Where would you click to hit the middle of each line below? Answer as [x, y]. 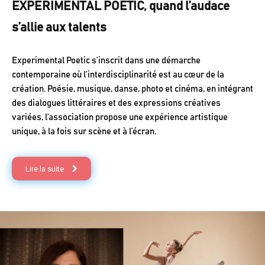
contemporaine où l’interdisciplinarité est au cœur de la [118, 75]
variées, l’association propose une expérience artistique [120, 118]
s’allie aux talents [59, 28]
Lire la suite [45, 169]
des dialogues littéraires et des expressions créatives [116, 104]
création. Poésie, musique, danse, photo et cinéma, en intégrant [132, 89]
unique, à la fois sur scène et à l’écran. [84, 132]
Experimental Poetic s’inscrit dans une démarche [106, 61]
